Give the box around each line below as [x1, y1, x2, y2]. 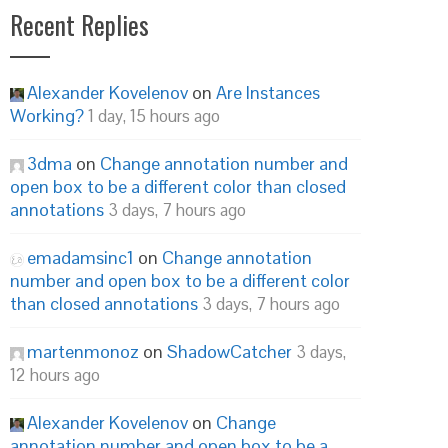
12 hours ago [10, 364, 100, 386]
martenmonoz [27, 340, 139, 363]
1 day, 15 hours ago [88, 105, 220, 127]
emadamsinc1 [27, 246, 134, 269]
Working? [10, 104, 84, 127]
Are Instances [216, 81, 320, 104]
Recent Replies [10, 6, 149, 43]
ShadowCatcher [167, 340, 292, 363]
